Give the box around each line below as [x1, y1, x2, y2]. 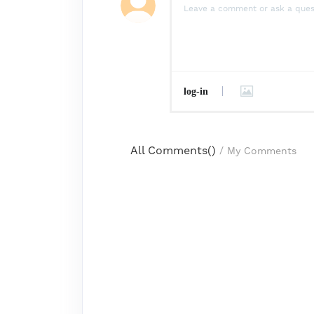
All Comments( [130, 144, 212, 158]
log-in [184, 86, 209, 97]
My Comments [227, 145, 297, 157]
